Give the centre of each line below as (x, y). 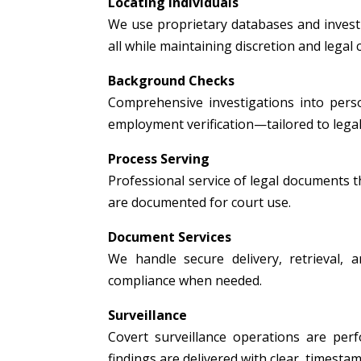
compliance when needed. (185, 280)
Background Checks (172, 80)
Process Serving (159, 158)
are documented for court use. (200, 202)
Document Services (170, 237)
